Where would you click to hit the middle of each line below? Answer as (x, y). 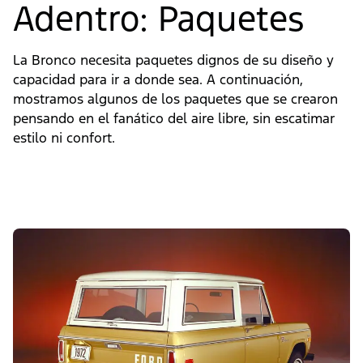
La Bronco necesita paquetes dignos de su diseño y (173, 60)
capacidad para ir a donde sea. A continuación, (158, 80)
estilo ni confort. (64, 138)
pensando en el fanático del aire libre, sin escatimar (174, 119)
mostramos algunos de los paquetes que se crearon (175, 99)
